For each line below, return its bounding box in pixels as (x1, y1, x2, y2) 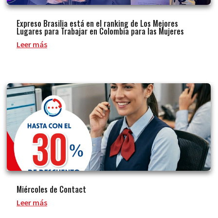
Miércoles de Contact (17, 183, 86, 195)
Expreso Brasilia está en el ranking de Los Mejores (17, 17, 178, 29)
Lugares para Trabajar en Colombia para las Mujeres (17, 25, 184, 37)
